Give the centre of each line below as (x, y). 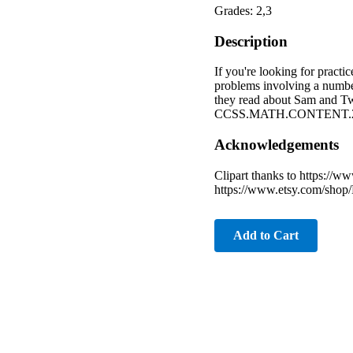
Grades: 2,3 (243, 10)
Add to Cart (266, 235)
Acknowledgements (277, 145)
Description (251, 41)
